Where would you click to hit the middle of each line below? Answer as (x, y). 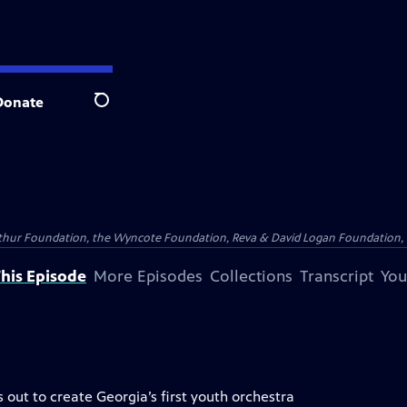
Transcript (337, 276)
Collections (251, 276)
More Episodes (148, 276)
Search (116, 110)
